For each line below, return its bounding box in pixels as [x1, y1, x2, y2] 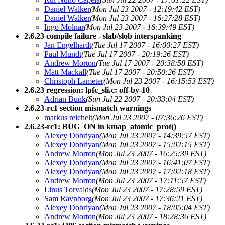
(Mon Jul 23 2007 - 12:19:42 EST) [90, 4, 200, 13]
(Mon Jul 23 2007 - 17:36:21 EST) [92, 194, 202, 203]
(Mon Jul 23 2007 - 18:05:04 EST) [99, 203, 210, 212]
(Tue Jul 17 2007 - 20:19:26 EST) [81, 49, 189, 58]
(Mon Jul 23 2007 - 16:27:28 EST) [90, 13, 200, 22]
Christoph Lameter [44, 76, 103, 85]
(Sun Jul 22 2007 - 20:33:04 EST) [86, 94, 194, 103]
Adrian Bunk [44, 94, 86, 103]
